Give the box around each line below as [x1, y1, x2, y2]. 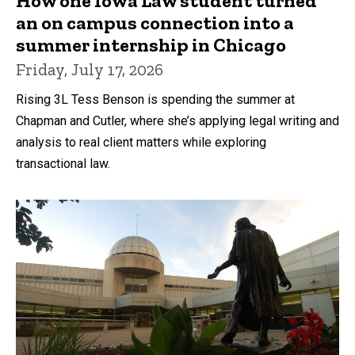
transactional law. [16, 156, 110, 172]
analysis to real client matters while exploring [16, 135, 266, 151]
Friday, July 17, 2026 [16, 59, 163, 80]
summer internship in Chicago [16, 33, 286, 57]
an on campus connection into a [16, 11, 294, 35]
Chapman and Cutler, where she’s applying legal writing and [16, 113, 339, 129]
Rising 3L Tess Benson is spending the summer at [16, 92, 295, 108]
